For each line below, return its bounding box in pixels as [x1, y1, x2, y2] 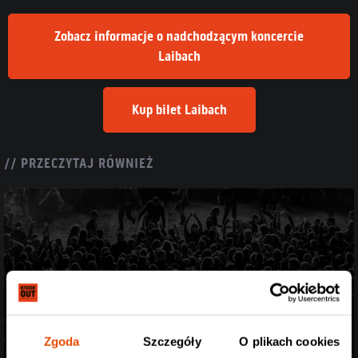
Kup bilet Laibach [131, 101, 227, 118]
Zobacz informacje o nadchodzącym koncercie [54, 27, 304, 45]
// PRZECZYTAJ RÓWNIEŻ [4, 154, 153, 172]
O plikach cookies [239, 334, 340, 348]
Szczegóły [142, 334, 201, 348]
